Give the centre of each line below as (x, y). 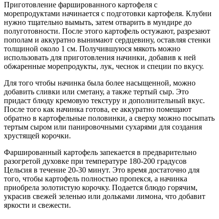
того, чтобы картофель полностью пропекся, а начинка (96, 178)
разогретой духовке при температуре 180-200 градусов (95, 161)
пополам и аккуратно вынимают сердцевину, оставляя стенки (107, 40)
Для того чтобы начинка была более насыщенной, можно (100, 83)
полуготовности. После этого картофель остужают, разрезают (107, 31)
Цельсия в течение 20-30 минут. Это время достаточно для (102, 170)
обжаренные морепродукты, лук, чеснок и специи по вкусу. (104, 66)
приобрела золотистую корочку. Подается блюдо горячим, (101, 187)
